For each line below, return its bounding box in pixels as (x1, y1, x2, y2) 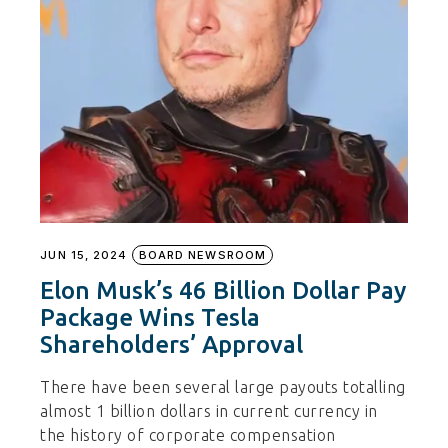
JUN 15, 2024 (40, 248, 128, 263)
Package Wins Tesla (40, 304, 261, 332)
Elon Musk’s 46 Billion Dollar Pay (40, 277, 407, 305)
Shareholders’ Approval (40, 331, 304, 359)
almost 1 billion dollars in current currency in (40, 402, 378, 421)
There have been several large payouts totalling (40, 378, 406, 397)
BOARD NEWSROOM (138, 248, 267, 263)
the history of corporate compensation (40, 426, 336, 445)
